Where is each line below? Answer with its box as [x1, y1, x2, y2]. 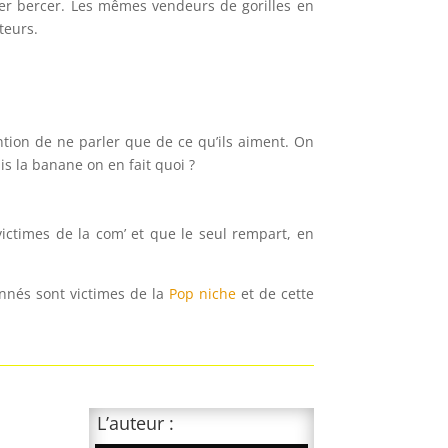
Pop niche [168, 284, 236, 304]
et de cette [235, 284, 314, 304]
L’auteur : [97, 411, 175, 436]
